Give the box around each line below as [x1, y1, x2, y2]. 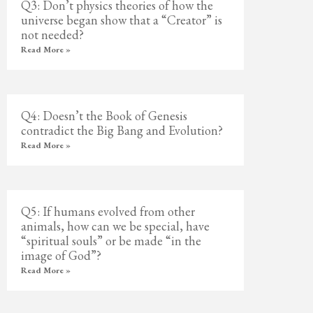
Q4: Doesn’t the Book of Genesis [21, 108, 188, 124]
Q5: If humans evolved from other [21, 203, 196, 219]
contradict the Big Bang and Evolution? [21, 122, 224, 138]
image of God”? [21, 247, 102, 263]
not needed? [21, 27, 85, 43]
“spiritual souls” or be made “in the [21, 233, 202, 249]
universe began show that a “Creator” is [21, 12, 223, 28]
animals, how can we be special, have [21, 218, 210, 234]
